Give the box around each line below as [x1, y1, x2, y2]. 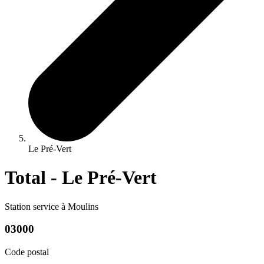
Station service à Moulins [5, 201, 98, 212]
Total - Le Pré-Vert [5, 167, 157, 189]
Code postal [5, 246, 49, 257]
